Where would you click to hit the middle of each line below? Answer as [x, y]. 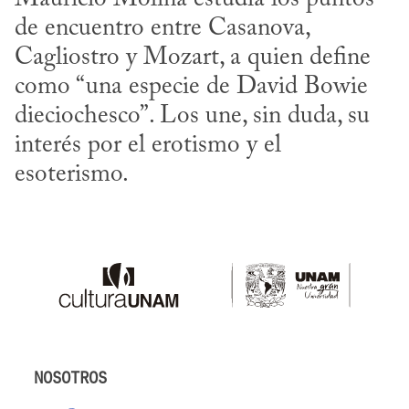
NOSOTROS [71, 378]
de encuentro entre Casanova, [162, 28]
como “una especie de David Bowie [191, 87]
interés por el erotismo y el [148, 145]
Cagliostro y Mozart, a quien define [193, 58]
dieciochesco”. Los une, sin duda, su [192, 116]
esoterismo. [72, 174]
